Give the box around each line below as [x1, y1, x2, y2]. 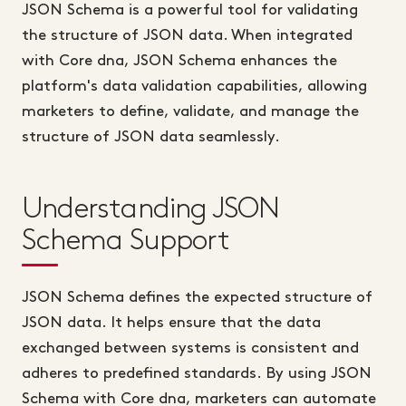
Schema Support [22, 227, 229, 255]
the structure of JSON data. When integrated [22, 28, 353, 43]
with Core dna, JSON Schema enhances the [22, 53, 337, 69]
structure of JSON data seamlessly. [22, 130, 280, 145]
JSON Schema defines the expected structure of [22, 290, 372, 305]
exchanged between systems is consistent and [22, 341, 359, 356]
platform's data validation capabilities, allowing [22, 79, 367, 94]
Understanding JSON [22, 196, 280, 223]
